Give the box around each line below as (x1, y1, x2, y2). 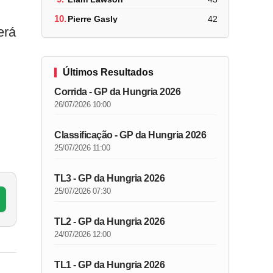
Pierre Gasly (68, 13, 118, 24)
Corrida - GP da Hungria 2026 (54, 87, 181, 97)
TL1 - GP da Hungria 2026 (54, 260, 165, 270)
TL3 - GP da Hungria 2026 (54, 173, 165, 183)
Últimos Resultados (63, 67, 154, 77)
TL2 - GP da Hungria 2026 (54, 216, 165, 227)
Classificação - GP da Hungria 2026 (54, 130, 207, 140)
